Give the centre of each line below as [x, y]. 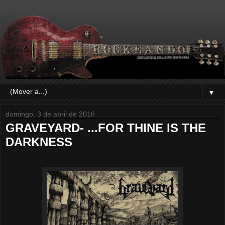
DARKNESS [39, 142]
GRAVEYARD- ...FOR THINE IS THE [106, 128]
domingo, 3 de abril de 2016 [50, 114]
